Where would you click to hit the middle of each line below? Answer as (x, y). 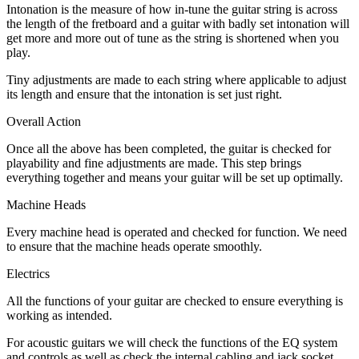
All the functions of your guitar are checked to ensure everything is (175, 301)
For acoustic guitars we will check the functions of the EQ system (172, 343)
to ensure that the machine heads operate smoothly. (134, 247)
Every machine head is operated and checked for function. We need (177, 232)
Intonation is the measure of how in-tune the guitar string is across (172, 10)
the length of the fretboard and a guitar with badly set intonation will (178, 24)
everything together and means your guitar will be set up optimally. (175, 178)
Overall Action (44, 122)
